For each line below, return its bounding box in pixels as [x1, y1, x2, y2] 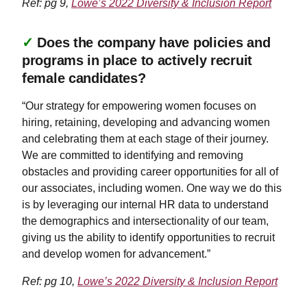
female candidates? [22, 70, 146, 86]
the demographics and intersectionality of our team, [22, 214, 269, 227]
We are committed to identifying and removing [22, 149, 243, 161]
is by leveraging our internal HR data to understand [22, 198, 269, 210]
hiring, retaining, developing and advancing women [22, 116, 270, 128]
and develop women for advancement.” [22, 247, 210, 260]
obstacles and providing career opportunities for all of [22, 165, 278, 177]
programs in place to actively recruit [22, 52, 252, 68]
